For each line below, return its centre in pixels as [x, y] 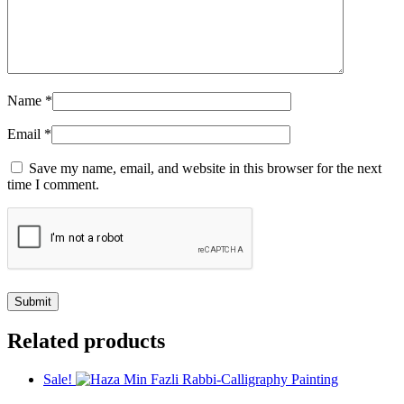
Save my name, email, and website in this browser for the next [205, 169]
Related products [86, 341]
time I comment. [53, 185]
